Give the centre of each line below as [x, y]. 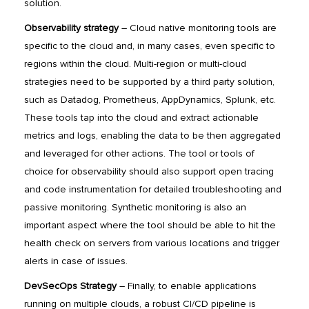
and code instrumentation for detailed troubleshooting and [153, 190]
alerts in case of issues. [76, 261]
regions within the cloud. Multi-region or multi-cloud [135, 64]
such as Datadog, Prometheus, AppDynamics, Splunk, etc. [150, 100]
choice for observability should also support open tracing [149, 172]
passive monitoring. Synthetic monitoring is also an [135, 208]
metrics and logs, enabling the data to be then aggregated [152, 136]
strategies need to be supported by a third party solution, [149, 82]
